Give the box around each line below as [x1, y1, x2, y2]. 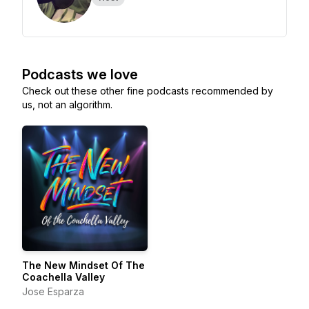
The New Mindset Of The [22, 259, 145, 271]
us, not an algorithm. [22, 99, 112, 110]
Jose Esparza [22, 286, 84, 297]
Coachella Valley [22, 271, 105, 283]
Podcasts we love [22, 66, 138, 83]
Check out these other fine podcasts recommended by [22, 85, 273, 97]
